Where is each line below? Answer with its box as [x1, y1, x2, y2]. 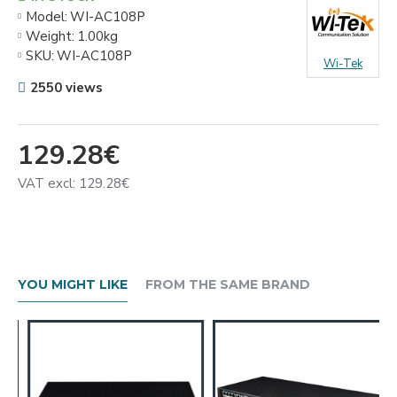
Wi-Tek [323, 56, 362, 72]
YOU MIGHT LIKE [18, 276, 128, 292]
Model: [26, 8, 67, 26]
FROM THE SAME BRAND [145, 276, 310, 292]
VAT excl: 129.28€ [18, 175, 129, 192]
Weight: [26, 27, 74, 45]
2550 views [30, 79, 103, 97]
